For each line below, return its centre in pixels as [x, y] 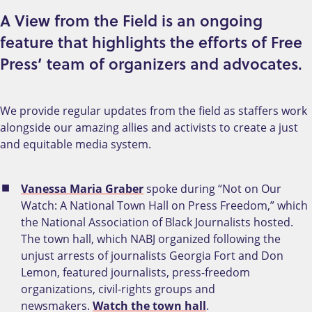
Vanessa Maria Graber [83, 189]
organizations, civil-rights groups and [118, 289]
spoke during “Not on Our [213, 189]
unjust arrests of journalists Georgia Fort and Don [153, 256]
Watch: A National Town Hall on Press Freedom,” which [165, 206]
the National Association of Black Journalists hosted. [157, 223]
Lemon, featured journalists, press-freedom [136, 273]
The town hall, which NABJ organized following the [151, 239]
